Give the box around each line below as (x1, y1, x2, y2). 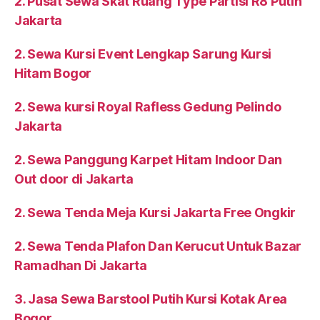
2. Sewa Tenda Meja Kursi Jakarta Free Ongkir (14, 205, 296, 221)
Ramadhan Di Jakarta (14, 258, 147, 274)
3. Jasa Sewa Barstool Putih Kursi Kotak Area (14, 291, 288, 307)
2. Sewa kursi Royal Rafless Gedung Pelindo (14, 99, 281, 115)
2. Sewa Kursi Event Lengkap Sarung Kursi (14, 46, 272, 62)
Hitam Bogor (14, 66, 92, 81)
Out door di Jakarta (14, 171, 134, 187)
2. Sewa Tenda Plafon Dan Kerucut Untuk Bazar (14, 239, 302, 254)
